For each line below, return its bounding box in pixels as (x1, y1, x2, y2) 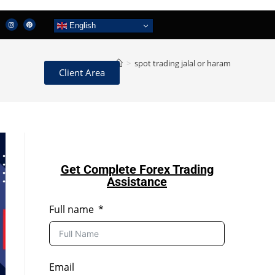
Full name (49, 202, 94, 216)
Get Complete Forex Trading (60, 161, 214, 177)
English (66, 20, 96, 30)
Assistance (107, 174, 167, 189)
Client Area (59, 66, 106, 79)
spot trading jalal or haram (134, 57, 231, 69)
